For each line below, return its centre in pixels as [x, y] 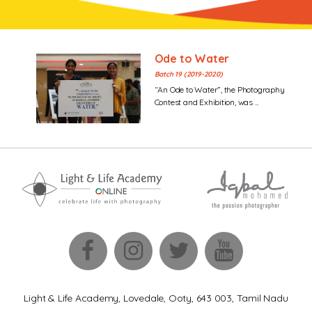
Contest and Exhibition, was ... [206, 102]
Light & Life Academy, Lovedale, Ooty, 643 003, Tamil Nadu [156, 298]
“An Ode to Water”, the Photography [219, 89]
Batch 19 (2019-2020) [188, 74]
